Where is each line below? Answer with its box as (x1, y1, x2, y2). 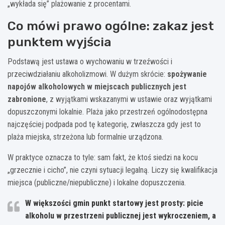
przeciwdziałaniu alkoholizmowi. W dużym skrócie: (8, 69, 167, 79)
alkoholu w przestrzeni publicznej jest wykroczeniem (25, 210, 208, 220)
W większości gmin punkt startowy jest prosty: (25, 198, 187, 208)
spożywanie (167, 69, 207, 79)
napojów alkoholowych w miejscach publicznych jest (8, 81, 186, 91)
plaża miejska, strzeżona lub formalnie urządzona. (8, 132, 163, 142)
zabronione (8, 94, 46, 104)
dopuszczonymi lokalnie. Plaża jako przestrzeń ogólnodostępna (8, 106, 207, 117)
